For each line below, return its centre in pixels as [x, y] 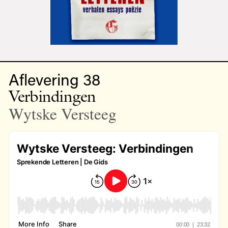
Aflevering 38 [54, 79]
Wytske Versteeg [62, 113]
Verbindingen [52, 96]
